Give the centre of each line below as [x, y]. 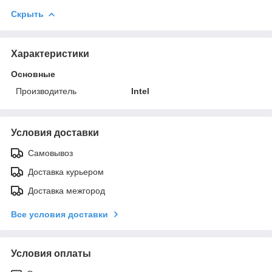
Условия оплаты [51, 253]
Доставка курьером [66, 172]
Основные [33, 74]
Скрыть [27, 14]
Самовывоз [50, 153]
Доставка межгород [66, 190]
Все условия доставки [59, 214]
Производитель [46, 91]
